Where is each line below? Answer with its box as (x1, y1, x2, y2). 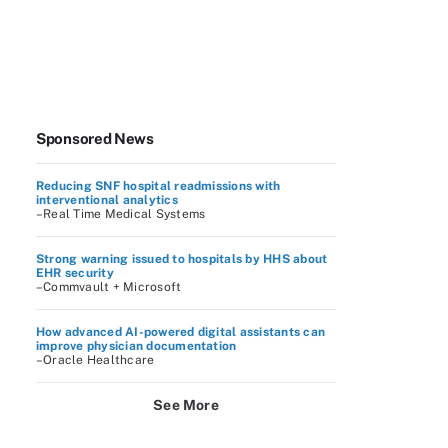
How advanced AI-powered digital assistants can (36, 325, 326, 339)
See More (153, 397, 219, 413)
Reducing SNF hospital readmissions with (36, 179, 281, 193)
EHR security (36, 266, 114, 280)
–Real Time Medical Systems (36, 207, 206, 221)
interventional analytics (36, 193, 178, 207)
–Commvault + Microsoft (36, 280, 182, 294)
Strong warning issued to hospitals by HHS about (36, 252, 328, 266)
